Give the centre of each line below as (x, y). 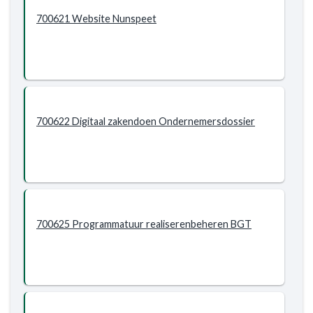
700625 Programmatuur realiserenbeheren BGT (144, 224)
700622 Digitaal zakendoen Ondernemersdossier (146, 121)
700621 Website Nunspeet (96, 19)
